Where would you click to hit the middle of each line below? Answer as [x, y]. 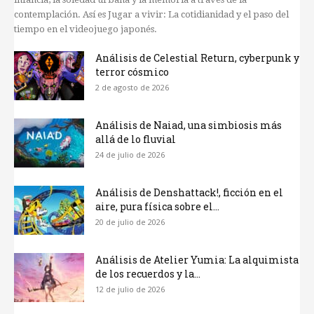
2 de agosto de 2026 [132, 88]
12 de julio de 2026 [130, 289]
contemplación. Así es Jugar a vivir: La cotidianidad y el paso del [151, 15]
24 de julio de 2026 [130, 155]
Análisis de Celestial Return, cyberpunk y [197, 58]
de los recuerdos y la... [148, 274]
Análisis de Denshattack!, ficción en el [189, 193]
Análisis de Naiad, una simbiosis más [189, 125]
